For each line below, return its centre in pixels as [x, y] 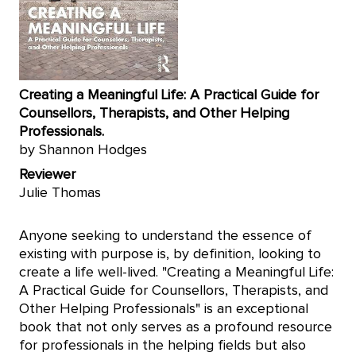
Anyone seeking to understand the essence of [165, 236]
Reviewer [47, 175]
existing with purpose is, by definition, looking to [170, 254]
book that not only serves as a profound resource [176, 327]
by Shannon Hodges [83, 150]
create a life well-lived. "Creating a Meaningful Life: [176, 273]
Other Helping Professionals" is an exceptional [164, 309]
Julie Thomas [62, 193]
